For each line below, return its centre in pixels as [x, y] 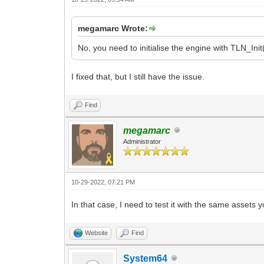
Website [97, 232]
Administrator [142, 141]
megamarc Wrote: [113, 28]
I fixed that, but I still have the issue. [138, 76]
